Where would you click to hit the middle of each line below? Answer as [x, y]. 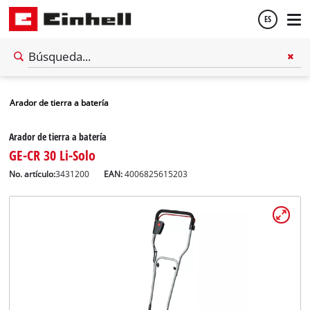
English [37, 120]
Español [38, 82]
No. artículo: [33, 174]
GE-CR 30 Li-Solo [53, 155]
